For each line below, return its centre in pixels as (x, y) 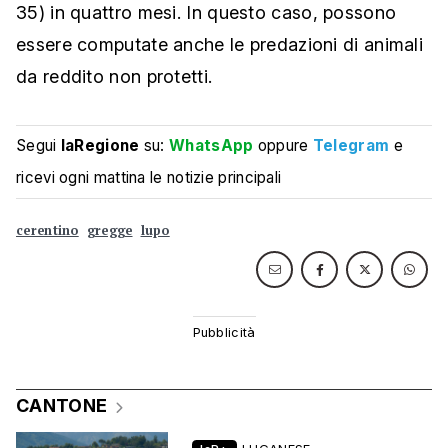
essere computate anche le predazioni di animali (220, 45)
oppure (283, 146)
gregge (109, 231)
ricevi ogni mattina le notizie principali (149, 178)
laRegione (100, 146)
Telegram (351, 146)
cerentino (47, 231)
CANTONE (62, 406)
